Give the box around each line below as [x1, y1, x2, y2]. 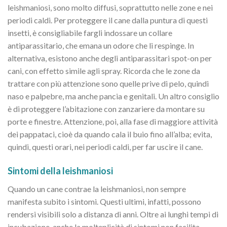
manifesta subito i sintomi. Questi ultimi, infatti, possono [8, 196, 201, 206]
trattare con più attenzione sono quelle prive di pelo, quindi [8, 78, 209, 88]
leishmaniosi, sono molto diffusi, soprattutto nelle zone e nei [8, 2, 213, 12]
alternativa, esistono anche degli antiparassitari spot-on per [8, 53, 212, 63]
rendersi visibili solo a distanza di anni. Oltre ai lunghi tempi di [8, 209, 218, 219]
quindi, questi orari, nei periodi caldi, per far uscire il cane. [8, 141, 203, 152]
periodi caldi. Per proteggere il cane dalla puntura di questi [8, 15, 208, 25]
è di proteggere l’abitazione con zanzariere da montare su [8, 103, 205, 113]
